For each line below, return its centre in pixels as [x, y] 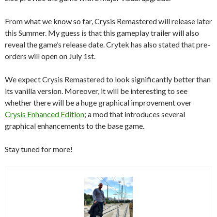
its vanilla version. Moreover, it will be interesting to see [96, 91]
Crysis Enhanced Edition [45, 114]
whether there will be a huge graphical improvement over [98, 102]
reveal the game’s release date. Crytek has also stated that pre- [108, 44]
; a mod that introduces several [135, 114]
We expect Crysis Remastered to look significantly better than [108, 79]
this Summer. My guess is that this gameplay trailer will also [102, 32]
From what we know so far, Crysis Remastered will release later [108, 21]
